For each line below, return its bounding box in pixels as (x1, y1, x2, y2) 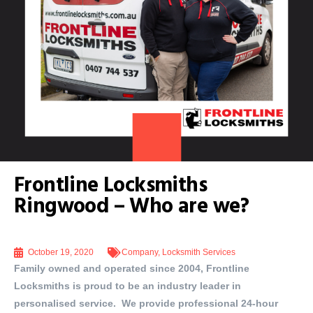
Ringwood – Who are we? (14, 190, 249, 224)
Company (122, 247, 158, 257)
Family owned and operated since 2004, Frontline (14, 263, 249, 274)
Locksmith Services (162, 247, 235, 257)
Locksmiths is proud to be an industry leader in (14, 280, 241, 291)
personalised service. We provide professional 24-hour (14, 298, 278, 309)
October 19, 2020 (28, 247, 94, 257)
